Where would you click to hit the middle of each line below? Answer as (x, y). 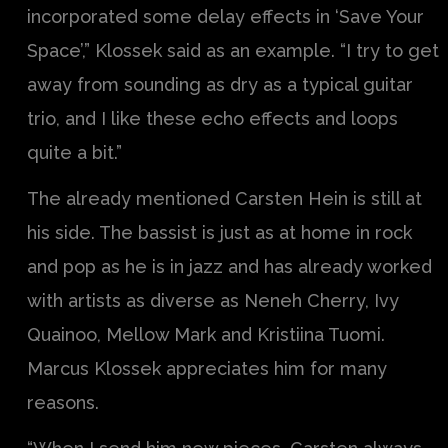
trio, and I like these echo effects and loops (212, 118)
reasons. (63, 402)
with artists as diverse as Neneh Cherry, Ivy (213, 300)
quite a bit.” (74, 152)
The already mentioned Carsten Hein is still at (224, 198)
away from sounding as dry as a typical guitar (220, 84)
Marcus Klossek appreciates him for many (207, 368)
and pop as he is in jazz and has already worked (229, 266)
